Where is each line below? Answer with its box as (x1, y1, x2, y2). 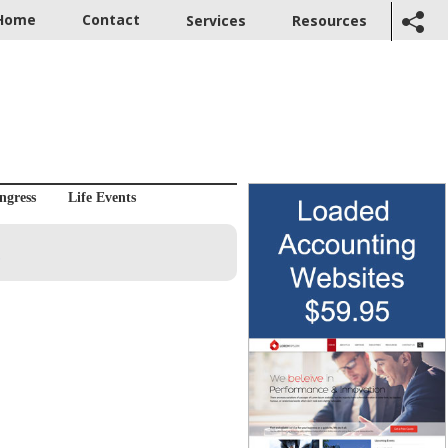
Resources (292, 11, 367, 31)
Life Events (67, 190, 136, 206)
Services (186, 11, 246, 31)
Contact (82, 10, 140, 29)
